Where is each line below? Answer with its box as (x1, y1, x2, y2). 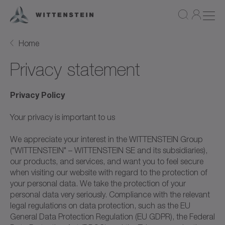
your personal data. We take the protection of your (10, 178, 186, 188)
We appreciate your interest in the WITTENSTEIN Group (10, 134, 203, 144)
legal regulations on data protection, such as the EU (10, 200, 190, 210)
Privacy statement (10, 59, 140, 80)
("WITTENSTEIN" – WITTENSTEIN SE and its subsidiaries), (10, 145, 207, 155)
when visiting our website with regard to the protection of (10, 167, 207, 177)
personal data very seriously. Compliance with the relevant (10, 189, 210, 199)
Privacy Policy (10, 89, 65, 99)
